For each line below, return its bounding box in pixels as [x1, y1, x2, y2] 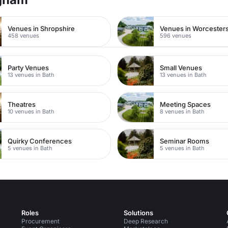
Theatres [8, 100, 36, 108]
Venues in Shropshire [8, 24, 75, 33]
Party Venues [8, 63, 49, 72]
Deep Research [124, 217, 168, 225]
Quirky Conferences [8, 136, 72, 145]
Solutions [124, 209, 154, 217]
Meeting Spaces [160, 100, 211, 108]
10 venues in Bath [8, 107, 55, 115]
